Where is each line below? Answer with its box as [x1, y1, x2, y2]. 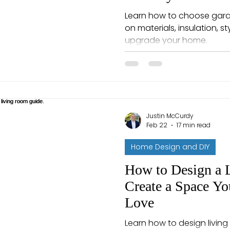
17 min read [177, 121, 210, 130]
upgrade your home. [125, 34, 207, 46]
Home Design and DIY [131, 142, 209, 152]
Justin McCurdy [146, 111, 194, 120]
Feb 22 [146, 121, 167, 130]
